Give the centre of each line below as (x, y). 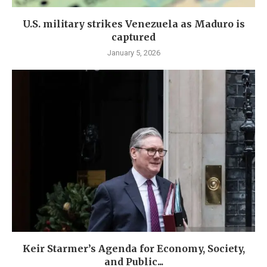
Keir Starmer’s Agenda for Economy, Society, (133, 249)
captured (133, 37)
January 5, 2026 (133, 53)
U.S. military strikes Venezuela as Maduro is (133, 24)
